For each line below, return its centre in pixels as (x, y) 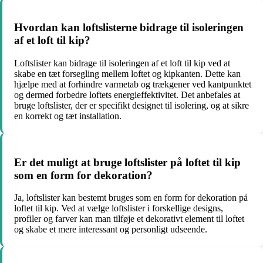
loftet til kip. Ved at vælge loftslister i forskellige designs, (119, 208)
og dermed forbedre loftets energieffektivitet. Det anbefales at (127, 95)
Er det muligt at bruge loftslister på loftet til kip (127, 162)
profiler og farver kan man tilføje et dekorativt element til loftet (129, 219)
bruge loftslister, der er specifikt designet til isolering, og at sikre (131, 105)
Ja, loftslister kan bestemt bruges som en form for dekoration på (131, 198)
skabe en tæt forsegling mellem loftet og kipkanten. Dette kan (127, 73)
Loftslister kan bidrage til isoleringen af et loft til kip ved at (122, 63)
